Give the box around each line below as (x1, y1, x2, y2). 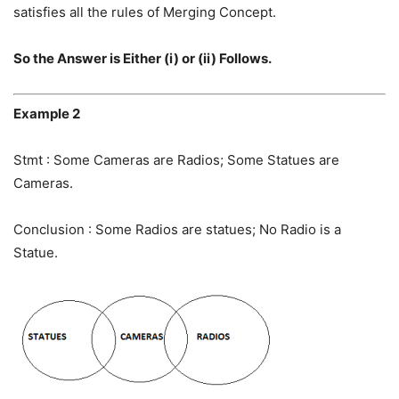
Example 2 (13, 104, 80, 122)
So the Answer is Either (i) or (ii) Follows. (13, 50, 272, 68)
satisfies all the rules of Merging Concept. (13, 4, 276, 21)
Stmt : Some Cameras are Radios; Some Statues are (13, 151, 339, 168)
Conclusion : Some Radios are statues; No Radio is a (13, 220, 341, 238)
